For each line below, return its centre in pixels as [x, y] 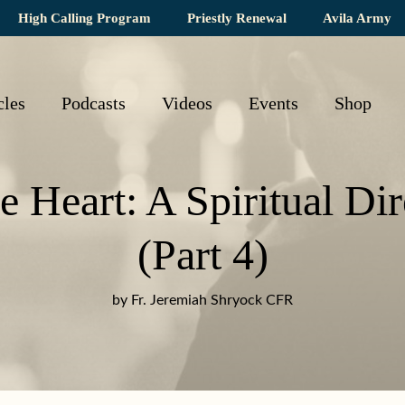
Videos [187, 103]
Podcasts [93, 103]
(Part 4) [202, 254]
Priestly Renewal [237, 18]
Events [273, 103]
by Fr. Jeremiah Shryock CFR [202, 300]
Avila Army [357, 18]
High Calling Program [85, 18]
